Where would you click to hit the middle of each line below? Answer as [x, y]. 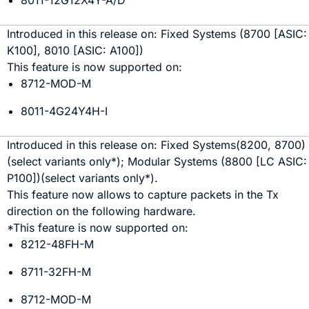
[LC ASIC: [282, 161]
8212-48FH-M [58, 244]
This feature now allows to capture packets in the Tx [143, 195]
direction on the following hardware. [102, 211]
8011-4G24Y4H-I [64, 111]
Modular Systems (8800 [192, 161]
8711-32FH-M [56, 272]
